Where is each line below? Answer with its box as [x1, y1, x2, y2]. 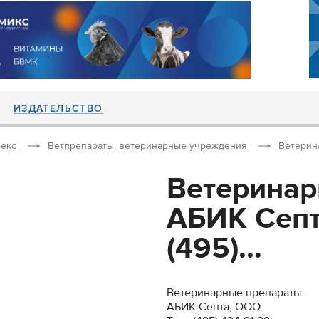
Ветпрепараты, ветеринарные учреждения [48, 140, 247, 152]
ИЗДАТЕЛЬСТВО [13, 103, 103, 115]
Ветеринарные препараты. [167, 286, 304, 300]
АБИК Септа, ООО [167, 300, 261, 314]
